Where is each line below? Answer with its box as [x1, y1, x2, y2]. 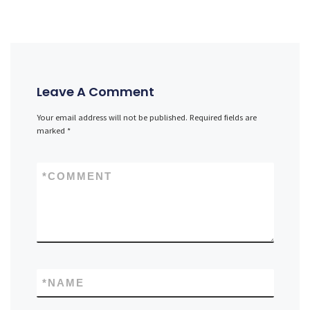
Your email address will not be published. [36, 111, 188, 122]
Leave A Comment [36, 82, 154, 100]
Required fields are [189, 111, 257, 122]
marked [36, 125, 67, 136]
